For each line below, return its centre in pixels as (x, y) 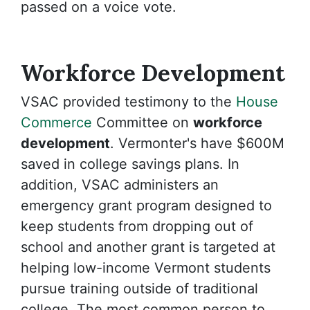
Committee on (143, 122)
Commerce (56, 122)
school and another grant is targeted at (148, 247)
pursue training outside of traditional (139, 289)
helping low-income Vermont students (146, 268)
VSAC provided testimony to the (128, 102)
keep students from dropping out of (137, 226)
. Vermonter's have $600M (197, 143)
